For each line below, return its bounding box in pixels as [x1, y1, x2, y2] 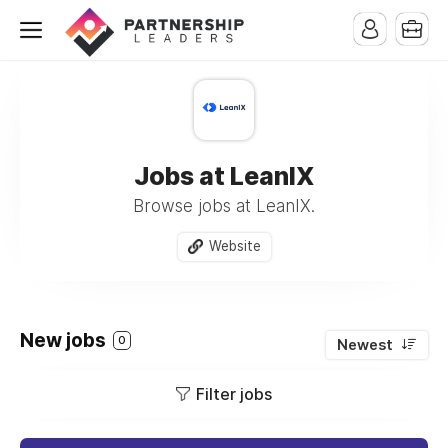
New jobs [20, 328, 110, 352]
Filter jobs [196, 383, 272, 404]
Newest [337, 335, 393, 354]
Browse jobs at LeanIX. [133, 196, 315, 216]
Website [208, 238, 261, 254]
